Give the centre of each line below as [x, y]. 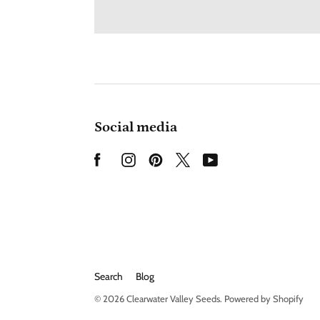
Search [109, 276]
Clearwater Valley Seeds [173, 299]
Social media [136, 127]
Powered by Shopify [264, 299]
